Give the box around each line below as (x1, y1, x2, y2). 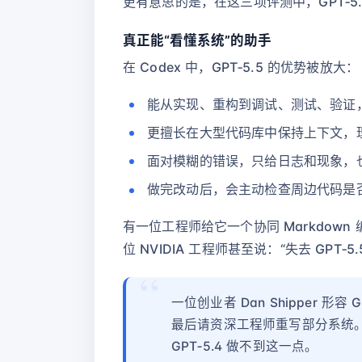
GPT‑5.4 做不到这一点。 (171, 339, 318, 355)
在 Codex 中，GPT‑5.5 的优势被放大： (123, 58, 359, 75)
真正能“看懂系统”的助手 (123, 32, 271, 48)
